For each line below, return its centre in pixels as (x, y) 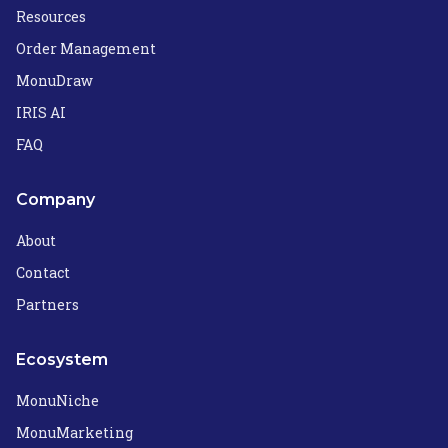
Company (55, 199)
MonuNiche (57, 400)
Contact (43, 272)
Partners (47, 304)
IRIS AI (41, 112)
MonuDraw (54, 80)
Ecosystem (62, 359)
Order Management (86, 48)
